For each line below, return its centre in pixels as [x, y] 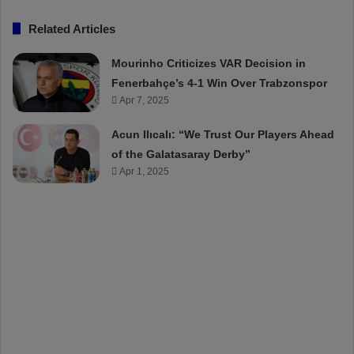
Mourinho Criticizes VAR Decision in [209, 63]
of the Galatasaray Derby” [181, 154]
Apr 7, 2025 [145, 100]
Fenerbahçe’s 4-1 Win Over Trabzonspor [220, 83]
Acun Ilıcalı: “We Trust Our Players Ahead [223, 134]
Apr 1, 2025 [145, 171]
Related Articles [72, 28]
